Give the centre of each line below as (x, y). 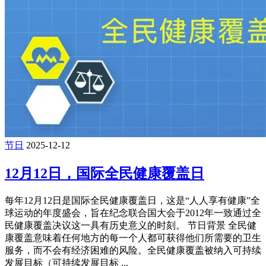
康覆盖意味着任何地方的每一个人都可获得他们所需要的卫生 (133, 238)
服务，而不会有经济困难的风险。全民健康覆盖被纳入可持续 (133, 251)
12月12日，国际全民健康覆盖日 (104, 174)
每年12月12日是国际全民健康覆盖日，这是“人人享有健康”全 (132, 201)
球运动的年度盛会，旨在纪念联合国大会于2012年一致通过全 (133, 213)
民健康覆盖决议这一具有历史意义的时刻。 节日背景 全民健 (131, 226)
